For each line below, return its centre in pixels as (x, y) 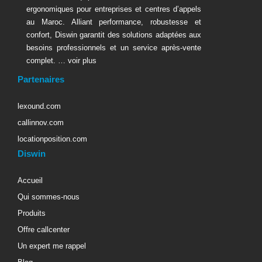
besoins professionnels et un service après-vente (114, 48)
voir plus (81, 61)
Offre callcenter (44, 230)
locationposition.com (52, 139)
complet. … (46, 61)
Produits (32, 213)
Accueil (30, 180)
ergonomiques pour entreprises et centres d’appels (114, 9)
